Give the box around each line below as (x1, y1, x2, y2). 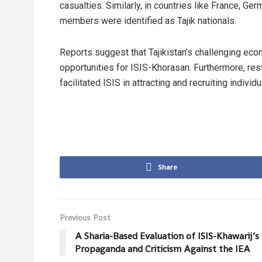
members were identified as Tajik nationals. (60, 15, 236, 26)
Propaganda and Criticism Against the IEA (75, 242, 250, 255)
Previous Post (60, 212, 111, 223)
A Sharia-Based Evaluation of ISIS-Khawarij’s (75, 229, 259, 242)
